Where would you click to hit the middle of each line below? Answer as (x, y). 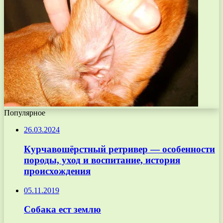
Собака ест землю (62, 210)
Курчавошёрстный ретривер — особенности (119, 149)
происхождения (57, 171)
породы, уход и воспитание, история (102, 160)
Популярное (25, 113)
